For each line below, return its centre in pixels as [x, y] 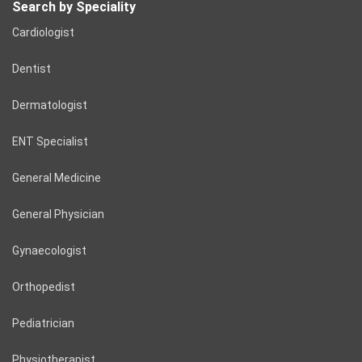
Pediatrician [43, 324]
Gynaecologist [49, 251]
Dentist [32, 69]
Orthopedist [44, 287]
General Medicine [57, 178]
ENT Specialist [50, 142]
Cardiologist [43, 33]
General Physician [58, 215]
